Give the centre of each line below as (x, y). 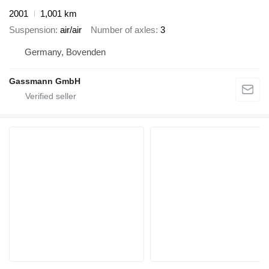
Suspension (32, 29)
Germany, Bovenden (65, 52)
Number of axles (123, 29)
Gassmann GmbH (45, 81)
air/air (71, 29)
